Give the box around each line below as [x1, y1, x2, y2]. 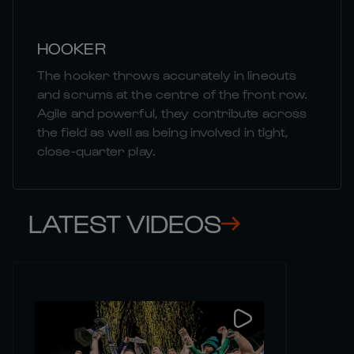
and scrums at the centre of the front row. [37, 86, 308, 102]
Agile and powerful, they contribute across [37, 105, 307, 121]
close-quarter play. [37, 143, 156, 159]
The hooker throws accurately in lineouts [37, 67, 297, 83]
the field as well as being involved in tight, [37, 124, 289, 140]
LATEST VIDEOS [28, 207, 221, 239]
